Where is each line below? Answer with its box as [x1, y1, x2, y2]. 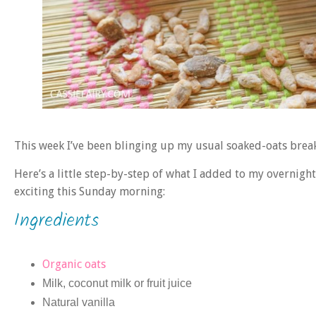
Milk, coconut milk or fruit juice [42, 277, 192, 290]
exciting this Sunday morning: [14, 184, 165, 198]
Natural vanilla [42, 296, 115, 309]
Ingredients [14, 206, 99, 236]
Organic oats [42, 257, 106, 272]
